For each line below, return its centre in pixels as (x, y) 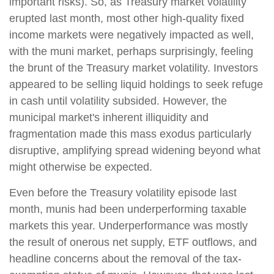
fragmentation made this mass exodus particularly (130, 134)
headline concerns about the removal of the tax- (125, 258)
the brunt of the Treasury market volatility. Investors (134, 68)
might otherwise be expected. (81, 167)
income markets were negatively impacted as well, (131, 35)
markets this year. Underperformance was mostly (128, 225)
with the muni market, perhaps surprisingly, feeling (131, 51)
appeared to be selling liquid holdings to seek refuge (136, 84)
